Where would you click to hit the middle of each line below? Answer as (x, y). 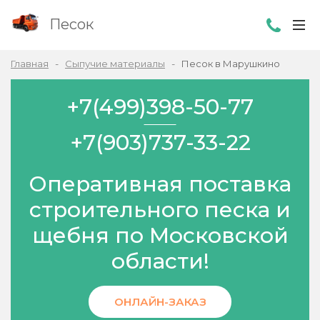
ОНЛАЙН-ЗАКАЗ (160, 302)
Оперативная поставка (160, 184)
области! (160, 261)
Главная (30, 64)
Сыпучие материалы (115, 64)
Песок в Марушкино (231, 64)
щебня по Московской (160, 235)
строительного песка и (160, 209)
